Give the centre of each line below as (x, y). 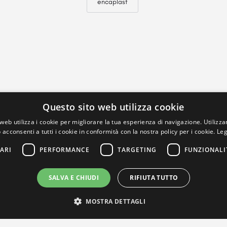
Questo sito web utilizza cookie (113, 107)
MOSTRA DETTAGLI (116, 201)
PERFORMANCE (65, 149)
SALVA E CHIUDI (74, 178)
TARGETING (137, 149)
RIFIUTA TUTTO (154, 178)
